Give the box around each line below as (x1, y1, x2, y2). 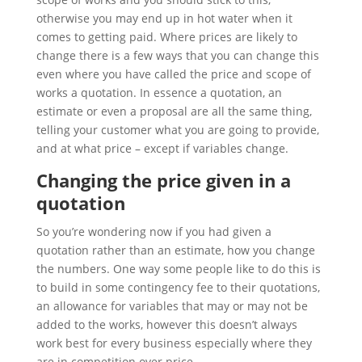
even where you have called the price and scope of (36, 65, 311, 82)
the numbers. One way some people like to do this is (36, 260, 321, 276)
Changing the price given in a (36, 167, 291, 192)
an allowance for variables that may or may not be (36, 297, 308, 314)
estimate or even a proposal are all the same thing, (36, 103, 312, 119)
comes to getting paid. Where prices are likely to (36, 28, 297, 44)
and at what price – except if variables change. (36, 140, 288, 156)
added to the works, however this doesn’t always (36, 316, 297, 332)
